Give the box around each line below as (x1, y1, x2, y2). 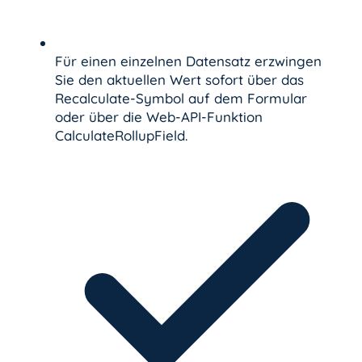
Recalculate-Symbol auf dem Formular (55, 90, 307, 107)
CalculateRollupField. (55, 127, 187, 145)
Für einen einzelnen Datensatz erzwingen (55, 53, 322, 70)
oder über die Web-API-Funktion (55, 108, 263, 126)
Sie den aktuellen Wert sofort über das (55, 71, 304, 89)
